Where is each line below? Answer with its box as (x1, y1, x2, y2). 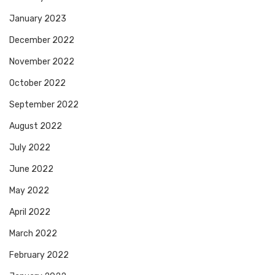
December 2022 (9, 35, 74, 46)
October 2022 (9, 78, 66, 89)
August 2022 (9, 121, 62, 132)
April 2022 (9, 207, 50, 218)
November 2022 (9, 56, 74, 68)
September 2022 (9, 99, 79, 110)
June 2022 (9, 164, 53, 175)
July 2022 (9, 142, 50, 153)
